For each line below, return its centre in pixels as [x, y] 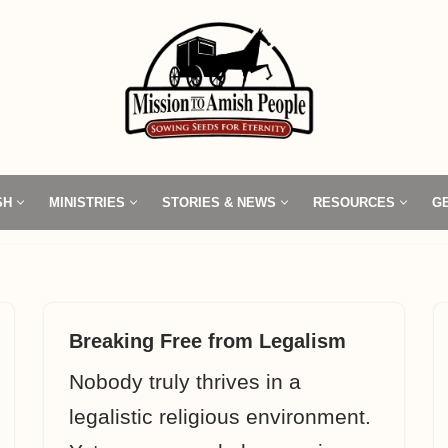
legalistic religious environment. [220, 416]
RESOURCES [354, 202]
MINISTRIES [87, 202]
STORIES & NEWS [219, 202]
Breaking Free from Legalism [207, 341]
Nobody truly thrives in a [185, 381]
